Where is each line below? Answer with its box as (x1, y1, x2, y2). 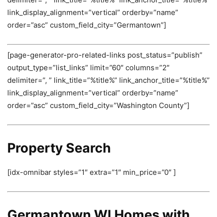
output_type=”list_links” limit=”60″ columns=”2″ (7, 62, 170, 72)
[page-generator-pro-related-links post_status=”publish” (7, 50, 202, 60)
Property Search (7, 139, 111, 156)
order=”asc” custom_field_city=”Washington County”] (7, 100, 189, 110)
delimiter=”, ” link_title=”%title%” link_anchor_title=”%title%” (7, 75, 210, 85)
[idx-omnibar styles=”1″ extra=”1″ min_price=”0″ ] (7, 167, 176, 177)
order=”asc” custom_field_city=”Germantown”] (7, 20, 166, 30)
